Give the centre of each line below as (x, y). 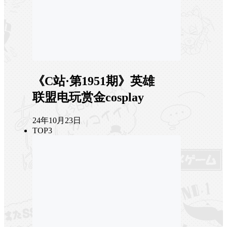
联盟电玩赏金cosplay (88, 97)
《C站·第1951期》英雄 (93, 81)
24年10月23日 (57, 120)
